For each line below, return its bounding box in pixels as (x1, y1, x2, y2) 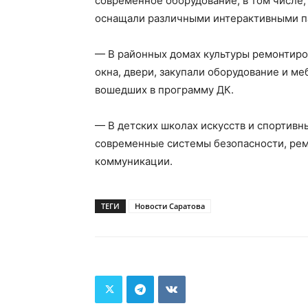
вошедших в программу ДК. (95, 83, 234, 96)
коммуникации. (95, 155, 173, 168)
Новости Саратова (135, 201, 205, 211)
